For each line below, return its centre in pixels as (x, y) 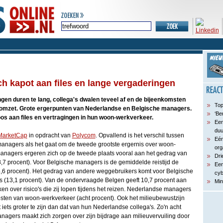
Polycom (84, 135)
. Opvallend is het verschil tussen (140, 135)
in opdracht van (50, 135)
